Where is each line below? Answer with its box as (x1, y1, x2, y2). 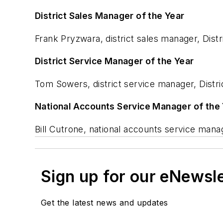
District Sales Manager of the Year (35, 10, 185, 21)
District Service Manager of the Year (35, 56, 194, 67)
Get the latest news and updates (41, 198, 168, 208)
